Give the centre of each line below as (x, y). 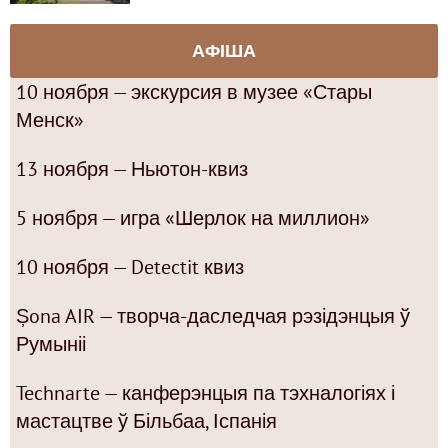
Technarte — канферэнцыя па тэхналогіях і (205, 392)
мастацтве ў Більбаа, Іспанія (146, 420)
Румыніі (51, 343)
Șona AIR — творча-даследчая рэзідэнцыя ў (213, 315)
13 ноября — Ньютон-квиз (132, 168)
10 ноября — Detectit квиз (130, 266)
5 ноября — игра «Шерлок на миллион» (193, 217)
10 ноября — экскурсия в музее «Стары (194, 91)
